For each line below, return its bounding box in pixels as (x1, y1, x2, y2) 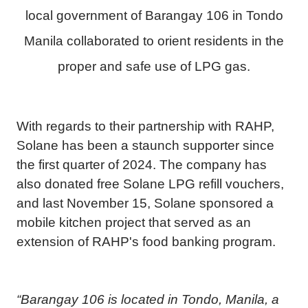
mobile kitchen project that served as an (16, 215, 251, 230)
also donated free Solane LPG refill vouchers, (16, 177, 284, 191)
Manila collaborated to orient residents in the (24, 34, 284, 48)
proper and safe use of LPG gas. (58, 59, 250, 74)
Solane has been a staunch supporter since (16, 138, 274, 153)
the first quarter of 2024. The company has (16, 157, 267, 172)
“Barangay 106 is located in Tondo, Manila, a (16, 292, 279, 307)
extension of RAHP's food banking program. (16, 234, 276, 249)
